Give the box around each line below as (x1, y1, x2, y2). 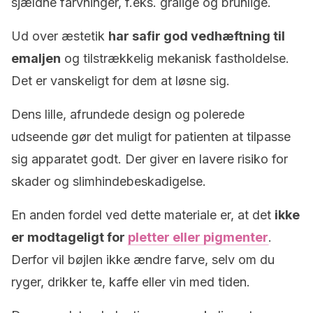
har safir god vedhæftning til (108, 29, 285, 43)
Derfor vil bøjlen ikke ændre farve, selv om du (11, 252, 275, 267)
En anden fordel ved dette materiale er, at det (11, 208, 275, 222)
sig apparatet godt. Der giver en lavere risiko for (11, 152, 288, 166)
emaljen (11, 51, 61, 66)
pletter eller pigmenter (128, 230, 268, 245)
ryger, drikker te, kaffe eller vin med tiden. (11, 275, 250, 289)
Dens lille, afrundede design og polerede (11, 107, 245, 122)
